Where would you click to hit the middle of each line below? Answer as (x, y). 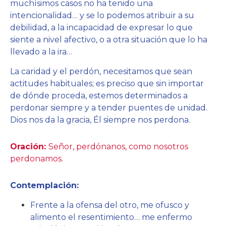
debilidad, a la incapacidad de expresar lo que (101, 28)
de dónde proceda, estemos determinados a (99, 95)
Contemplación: (46, 186)
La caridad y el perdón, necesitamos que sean (101, 71)
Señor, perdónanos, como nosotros (118, 146)
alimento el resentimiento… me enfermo (111, 217)
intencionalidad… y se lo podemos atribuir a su (102, 16)
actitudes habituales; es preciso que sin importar (107, 83)
